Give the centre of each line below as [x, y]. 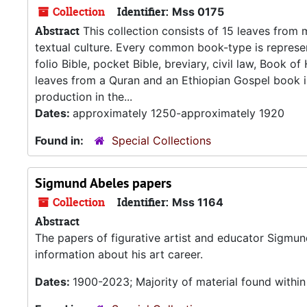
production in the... [84, 97]
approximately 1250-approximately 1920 [179, 113]
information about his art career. [119, 254]
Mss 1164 [198, 202]
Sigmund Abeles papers [103, 183]
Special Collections [161, 140]
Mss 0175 [198, 12]
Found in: [61, 140]
